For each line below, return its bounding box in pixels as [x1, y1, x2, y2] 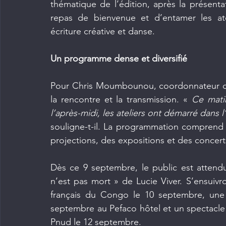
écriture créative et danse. [50, 26, 155, 37]
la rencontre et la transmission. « [50, 94, 192, 105]
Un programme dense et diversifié [50, 53, 187, 65]
